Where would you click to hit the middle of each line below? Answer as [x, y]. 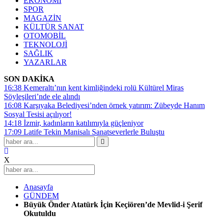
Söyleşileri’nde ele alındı [42, 96]
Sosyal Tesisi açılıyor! [38, 114]
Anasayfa [38, 187]
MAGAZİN [42, 18]
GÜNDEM [41, 196]
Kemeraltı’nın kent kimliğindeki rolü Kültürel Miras [104, 88]
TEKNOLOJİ [45, 44]
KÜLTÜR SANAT [54, 27]
